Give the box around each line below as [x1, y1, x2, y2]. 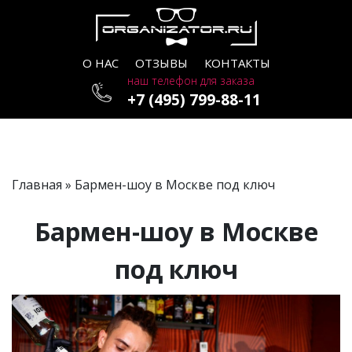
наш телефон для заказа [126, 73, 255, 88]
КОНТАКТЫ [203, 55, 270, 71]
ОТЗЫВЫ [134, 55, 188, 71]
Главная [12, 176, 62, 193]
